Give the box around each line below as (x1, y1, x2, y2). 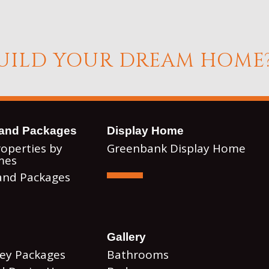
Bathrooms (107, 247, 169, 262)
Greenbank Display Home (107, 141, 246, 156)
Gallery (107, 231, 147, 243)
